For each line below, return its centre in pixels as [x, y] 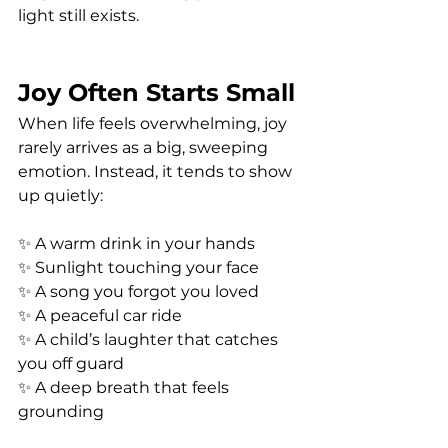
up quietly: [60, 195]
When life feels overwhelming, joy [154, 123]
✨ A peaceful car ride [100, 315]
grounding [61, 411]
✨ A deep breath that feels [125, 387]
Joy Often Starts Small [156, 92]
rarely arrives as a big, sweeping [145, 147]
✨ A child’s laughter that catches [150, 339]
